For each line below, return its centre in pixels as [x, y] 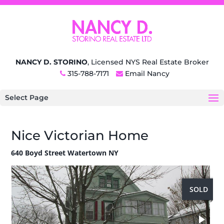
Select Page [27, 97]
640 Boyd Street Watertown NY [65, 153]
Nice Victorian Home [80, 135]
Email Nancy [147, 73]
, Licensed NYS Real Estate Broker [148, 62]
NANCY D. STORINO [51, 62]
